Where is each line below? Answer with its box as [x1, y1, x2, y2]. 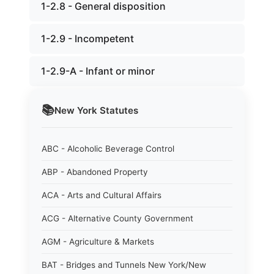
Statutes [97, 104, 138, 116]
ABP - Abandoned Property [42, 167, 148, 177]
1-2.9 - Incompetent [41, 32, 134, 45]
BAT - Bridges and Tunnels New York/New [42, 260, 206, 270]
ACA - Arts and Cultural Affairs [42, 190, 161, 200]
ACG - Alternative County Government [42, 213, 193, 223]
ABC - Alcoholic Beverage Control [42, 144, 174, 154]
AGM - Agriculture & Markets [42, 237, 154, 246]
